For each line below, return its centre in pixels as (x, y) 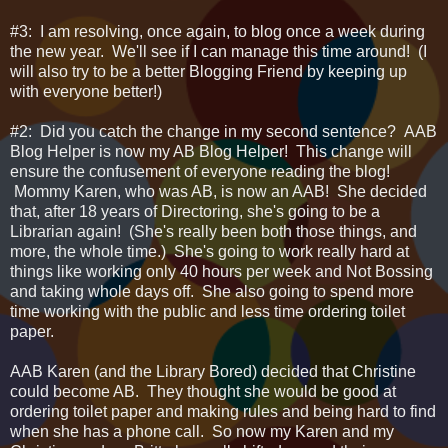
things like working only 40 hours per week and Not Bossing (221, 272)
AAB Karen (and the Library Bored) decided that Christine (213, 372)
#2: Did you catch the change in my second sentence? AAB (223, 132)
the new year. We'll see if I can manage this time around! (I (218, 52)
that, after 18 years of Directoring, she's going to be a (195, 212)
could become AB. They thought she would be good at (203, 392)
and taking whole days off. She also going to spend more (212, 292)
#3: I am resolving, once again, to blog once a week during (217, 32)
